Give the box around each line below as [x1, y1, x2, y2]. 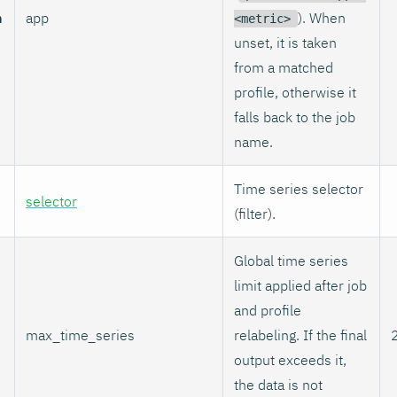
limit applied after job [234, 276, 367, 294]
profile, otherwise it [234, 82, 356, 101]
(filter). [234, 204, 276, 222]
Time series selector [234, 179, 363, 198]
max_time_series [26, 325, 135, 344]
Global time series [234, 251, 348, 269]
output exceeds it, [234, 350, 346, 369]
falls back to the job [234, 107, 355, 126]
